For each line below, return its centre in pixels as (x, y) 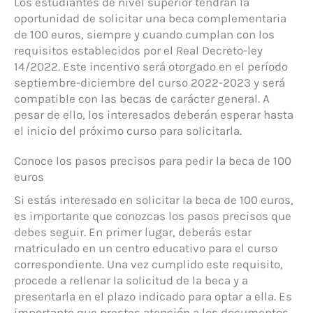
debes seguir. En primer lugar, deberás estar (133, 232)
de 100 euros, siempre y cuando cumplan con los (144, 35)
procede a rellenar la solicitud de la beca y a (131, 281)
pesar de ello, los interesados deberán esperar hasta (154, 115)
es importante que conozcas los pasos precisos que (153, 216)
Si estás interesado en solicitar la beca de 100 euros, (154, 200)
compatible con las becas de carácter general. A (142, 99)
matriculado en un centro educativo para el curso (146, 248)
